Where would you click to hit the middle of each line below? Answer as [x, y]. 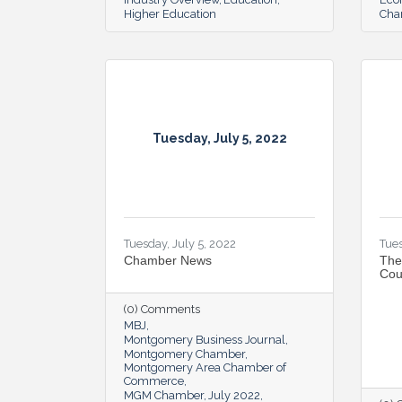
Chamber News [168, 260]
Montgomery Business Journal [205, 339]
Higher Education [170, 13]
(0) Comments [162, 309]
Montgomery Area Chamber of [205, 367]
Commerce [154, 380]
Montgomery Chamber [184, 354]
